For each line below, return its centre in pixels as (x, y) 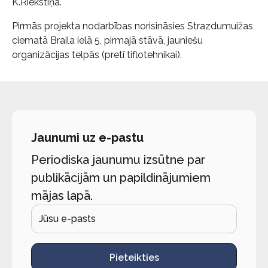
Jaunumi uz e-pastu (87, 138)
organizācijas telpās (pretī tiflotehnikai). (97, 55)
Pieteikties (134, 258)
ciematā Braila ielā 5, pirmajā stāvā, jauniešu (107, 40)
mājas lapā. (62, 196)
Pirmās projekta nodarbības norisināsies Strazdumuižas (133, 26)
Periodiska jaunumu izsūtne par (118, 160)
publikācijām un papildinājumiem (121, 178)
